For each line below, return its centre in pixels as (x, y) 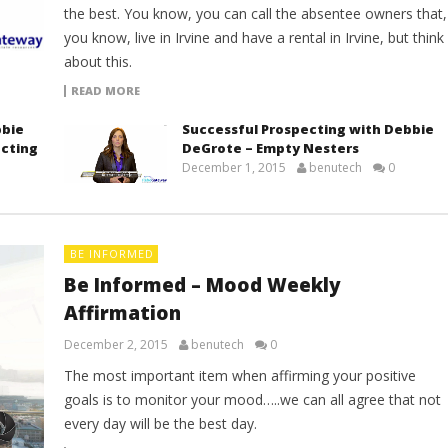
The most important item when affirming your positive (239, 376)
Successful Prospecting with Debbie (307, 129)
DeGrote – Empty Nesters (270, 148)
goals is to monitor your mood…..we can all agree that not (252, 400)
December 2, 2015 (115, 345)
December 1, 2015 (233, 167)
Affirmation (122, 313)
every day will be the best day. (160, 424)
